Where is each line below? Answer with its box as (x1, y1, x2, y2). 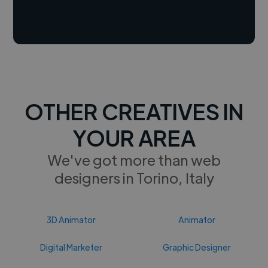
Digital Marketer (40, 241, 103, 252)
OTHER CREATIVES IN (25, 96, 243, 125)
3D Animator (47, 214, 96, 225)
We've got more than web (47, 150, 221, 169)
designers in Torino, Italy (54, 167, 214, 187)
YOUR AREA (72, 123, 196, 151)
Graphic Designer (162, 241, 231, 252)
